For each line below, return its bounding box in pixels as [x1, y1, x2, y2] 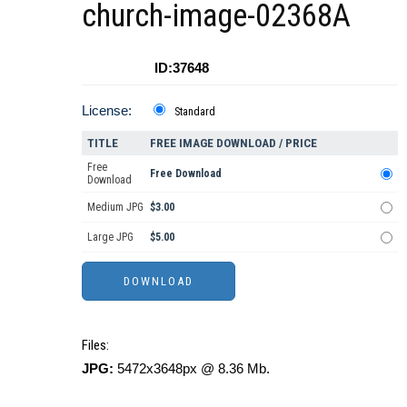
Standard [174, 105, 215, 119]
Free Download [150, 167, 222, 181]
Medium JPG [87, 201, 144, 214]
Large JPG [87, 231, 134, 244]
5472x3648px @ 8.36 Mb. [114, 361, 270, 377]
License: [82, 103, 132, 119]
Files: [82, 337, 109, 354]
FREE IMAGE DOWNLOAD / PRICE [150, 136, 317, 151]
